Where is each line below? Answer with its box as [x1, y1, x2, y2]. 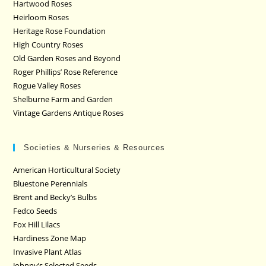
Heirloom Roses [13, 11, 69, 23]
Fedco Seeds [13, 205, 58, 216]
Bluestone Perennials [13, 178, 88, 189]
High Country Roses [13, 39, 84, 50]
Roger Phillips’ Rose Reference [13, 66, 118, 77]
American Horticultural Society [13, 164, 121, 175]
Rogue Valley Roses [13, 80, 81, 91]
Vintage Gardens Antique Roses [13, 107, 124, 118]
